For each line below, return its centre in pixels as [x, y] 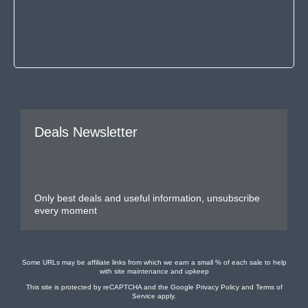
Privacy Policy [217, 287]
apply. [166, 296]
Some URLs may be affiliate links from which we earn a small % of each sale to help [154, 263]
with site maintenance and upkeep [154, 272]
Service [144, 296]
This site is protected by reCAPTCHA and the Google [111, 287]
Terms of [269, 287]
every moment [66, 211]
